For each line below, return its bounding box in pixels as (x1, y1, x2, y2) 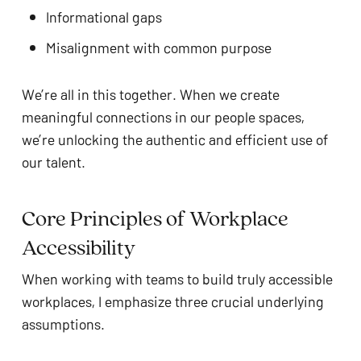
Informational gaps (45, 6, 162, 27)
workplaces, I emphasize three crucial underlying (21, 291, 324, 311)
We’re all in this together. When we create (21, 84, 280, 104)
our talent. (21, 151, 85, 172)
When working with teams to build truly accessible (21, 268, 333, 288)
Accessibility (21, 232, 135, 261)
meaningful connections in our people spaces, (21, 106, 305, 127)
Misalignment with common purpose (45, 37, 272, 57)
